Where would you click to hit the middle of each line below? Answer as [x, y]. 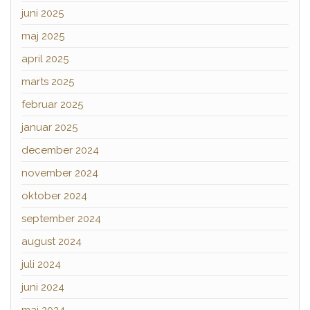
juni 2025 [43, 13]
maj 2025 [43, 36]
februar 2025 [52, 104]
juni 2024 [43, 287]
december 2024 [60, 150]
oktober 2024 [54, 195]
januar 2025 [49, 127]
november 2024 [60, 173]
